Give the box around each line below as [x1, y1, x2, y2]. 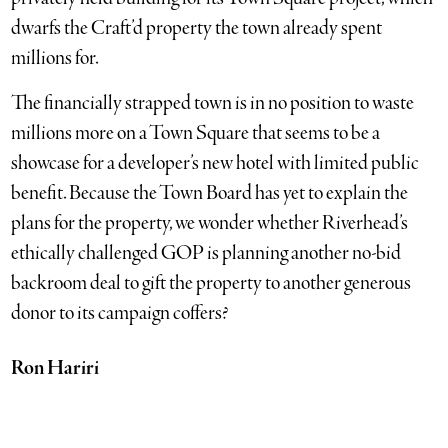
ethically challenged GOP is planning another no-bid [11, 239, 402, 267]
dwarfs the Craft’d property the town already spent [11, 14, 383, 42]
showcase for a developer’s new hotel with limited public [11, 149, 420, 177]
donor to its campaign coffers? [11, 299, 229, 327]
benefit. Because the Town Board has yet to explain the [11, 179, 409, 207]
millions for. [11, 44, 100, 72]
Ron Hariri [11, 354, 100, 382]
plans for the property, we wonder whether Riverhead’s [11, 209, 409, 237]
